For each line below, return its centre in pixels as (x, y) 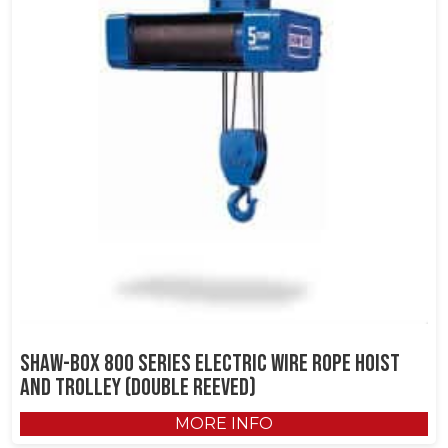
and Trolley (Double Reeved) (138, 388)
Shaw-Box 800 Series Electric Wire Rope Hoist (210, 364)
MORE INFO (224, 424)
